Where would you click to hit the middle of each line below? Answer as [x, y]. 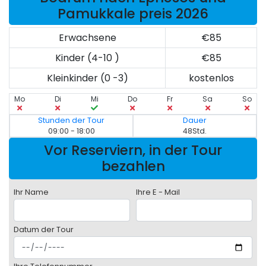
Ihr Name [31, 192]
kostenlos [211, 78]
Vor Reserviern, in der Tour [133, 151]
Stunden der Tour [71, 121]
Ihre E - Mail [158, 192]
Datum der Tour [44, 230]
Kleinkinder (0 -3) [87, 78]
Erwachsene [87, 38]
